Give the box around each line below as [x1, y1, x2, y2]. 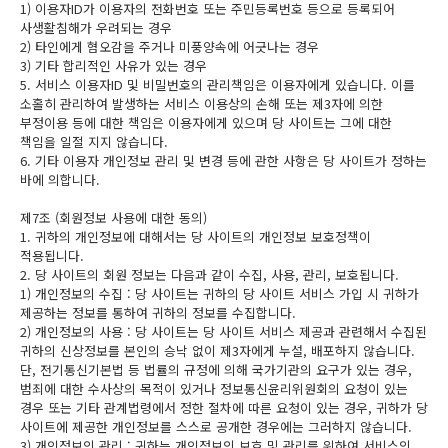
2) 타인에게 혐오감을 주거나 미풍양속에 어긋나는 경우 [20, 37, 319, 56]
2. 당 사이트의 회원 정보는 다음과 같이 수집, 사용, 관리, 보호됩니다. [20, 265, 399, 284]
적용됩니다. [20, 246, 84, 265]
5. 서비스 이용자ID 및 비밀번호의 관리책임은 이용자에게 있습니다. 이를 [20, 75, 415, 94]
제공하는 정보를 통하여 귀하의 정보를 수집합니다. [20, 303, 296, 322]
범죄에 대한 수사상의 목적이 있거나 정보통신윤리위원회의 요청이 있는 [20, 379, 408, 398]
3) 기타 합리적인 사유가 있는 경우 [20, 56, 207, 75]
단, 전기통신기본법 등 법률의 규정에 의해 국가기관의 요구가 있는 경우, [20, 360, 412, 379]
